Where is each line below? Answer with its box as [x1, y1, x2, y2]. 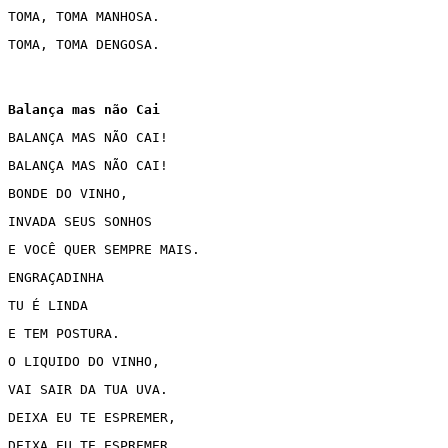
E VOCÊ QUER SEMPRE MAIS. [8, 242, 200, 257]
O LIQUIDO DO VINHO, [8, 354, 160, 369]
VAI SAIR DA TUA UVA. [8, 382, 168, 397]
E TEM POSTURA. [8, 326, 120, 341]
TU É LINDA [8, 298, 96, 313]
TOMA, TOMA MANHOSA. [8, 9, 160, 24]
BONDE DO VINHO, [8, 186, 128, 201]
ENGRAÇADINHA [8, 270, 112, 285]
